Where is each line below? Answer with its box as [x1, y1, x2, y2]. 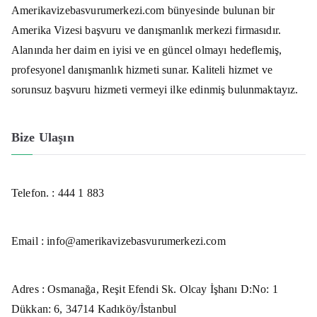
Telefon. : [11, 186, 58, 199]
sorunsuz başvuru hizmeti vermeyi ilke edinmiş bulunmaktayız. [11, 83, 299, 96]
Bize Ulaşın [11, 129, 74, 144]
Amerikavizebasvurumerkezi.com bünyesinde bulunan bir [11, 4, 275, 16]
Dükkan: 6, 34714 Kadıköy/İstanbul [11, 302, 177, 315]
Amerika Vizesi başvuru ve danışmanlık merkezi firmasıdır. [11, 23, 282, 36]
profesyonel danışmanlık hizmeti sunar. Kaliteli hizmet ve [11, 63, 273, 76]
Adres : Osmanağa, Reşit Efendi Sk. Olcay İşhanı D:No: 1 [11, 282, 278, 295]
